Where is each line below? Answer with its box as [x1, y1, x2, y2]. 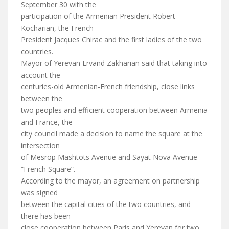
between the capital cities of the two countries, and [21, 199, 191, 209]
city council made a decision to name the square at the [21, 129, 202, 139]
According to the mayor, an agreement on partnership [21, 176, 200, 186]
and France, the [21, 117, 73, 127]
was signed [21, 188, 58, 197]
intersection [21, 141, 60, 150]
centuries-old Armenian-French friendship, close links [21, 82, 195, 91]
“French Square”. [21, 164, 75, 174]
